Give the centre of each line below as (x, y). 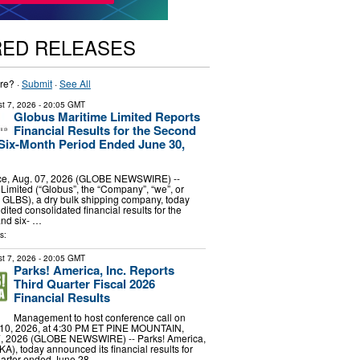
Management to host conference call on (99, 317)
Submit (37, 83)
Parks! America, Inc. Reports (94, 270)
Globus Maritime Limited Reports (106, 117)
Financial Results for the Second (104, 130)
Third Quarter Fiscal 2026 (84, 283)
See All (75, 83)
